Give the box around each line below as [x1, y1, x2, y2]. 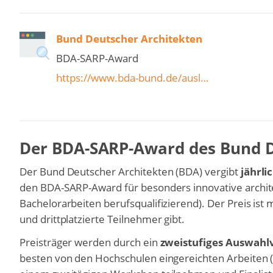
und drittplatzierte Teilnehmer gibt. [19, 212, 185, 227]
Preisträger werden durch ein [19, 235, 160, 250]
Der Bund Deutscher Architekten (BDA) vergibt [19, 165, 241, 179]
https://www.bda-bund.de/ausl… [56, 71, 208, 85]
